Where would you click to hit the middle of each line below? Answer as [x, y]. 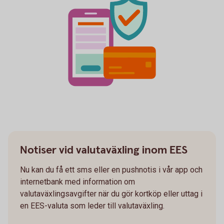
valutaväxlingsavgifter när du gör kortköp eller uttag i [111, 193]
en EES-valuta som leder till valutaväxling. [92, 205]
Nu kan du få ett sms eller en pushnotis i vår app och [111, 169]
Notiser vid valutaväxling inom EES [104, 150]
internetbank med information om [77, 181]
